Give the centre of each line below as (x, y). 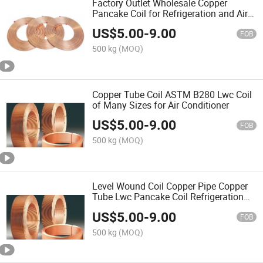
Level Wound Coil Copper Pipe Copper (170, 186)
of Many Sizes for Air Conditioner (161, 105)
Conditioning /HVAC (134, 24)
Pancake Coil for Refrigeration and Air (170, 13)
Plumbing (112, 208)
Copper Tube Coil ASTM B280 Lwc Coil (172, 94)
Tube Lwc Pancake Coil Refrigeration (168, 197)
